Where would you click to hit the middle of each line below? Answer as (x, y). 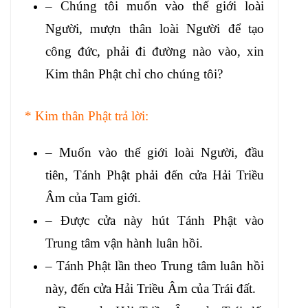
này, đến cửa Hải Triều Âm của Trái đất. (151, 289)
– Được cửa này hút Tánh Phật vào (155, 221)
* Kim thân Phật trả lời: (87, 115)
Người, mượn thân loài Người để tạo (155, 28)
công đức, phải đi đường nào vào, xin (155, 51)
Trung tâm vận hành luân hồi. (124, 243)
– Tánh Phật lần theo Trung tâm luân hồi (155, 266)
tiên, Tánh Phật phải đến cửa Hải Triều (155, 175)
